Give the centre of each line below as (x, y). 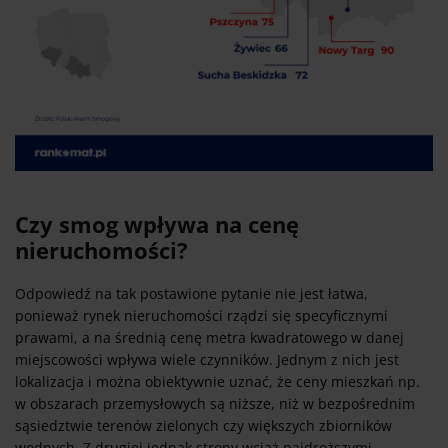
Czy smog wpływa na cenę (157, 224)
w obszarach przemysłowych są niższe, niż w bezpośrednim (215, 404)
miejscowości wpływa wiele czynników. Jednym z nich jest (207, 360)
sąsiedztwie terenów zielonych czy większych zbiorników (203, 426)
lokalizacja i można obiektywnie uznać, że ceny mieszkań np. (217, 382)
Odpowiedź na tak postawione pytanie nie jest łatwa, (191, 294)
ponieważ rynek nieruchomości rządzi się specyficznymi (201, 316)
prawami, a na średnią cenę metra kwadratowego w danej (209, 338)
